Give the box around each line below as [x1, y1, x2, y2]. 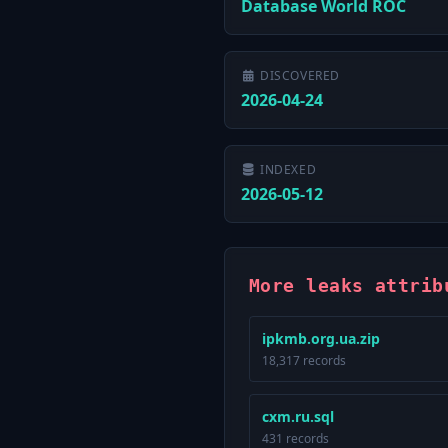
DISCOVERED [260, 67, 340, 84]
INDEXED [260, 161, 317, 178]
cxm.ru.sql [262, 407, 334, 426]
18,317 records [262, 352, 346, 369]
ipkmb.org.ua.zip [262, 329, 380, 348]
